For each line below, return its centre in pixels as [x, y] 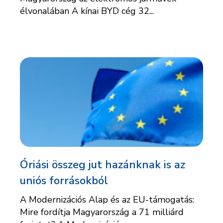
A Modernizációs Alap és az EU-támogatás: [107, 200]
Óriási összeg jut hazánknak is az [103, 165]
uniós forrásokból [64, 181]
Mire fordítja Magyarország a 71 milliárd [102, 212]
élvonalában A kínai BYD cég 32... [87, 11]
